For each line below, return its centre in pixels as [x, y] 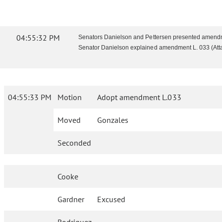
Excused [111, 199]
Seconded [74, 143]
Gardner [71, 199]
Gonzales [113, 120]
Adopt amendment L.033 [139, 97]
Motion [70, 97]
